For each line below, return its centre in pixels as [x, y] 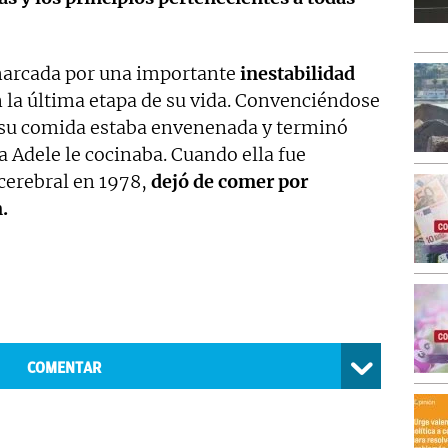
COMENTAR [63, 368]
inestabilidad [297, 74]
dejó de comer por [229, 182]
